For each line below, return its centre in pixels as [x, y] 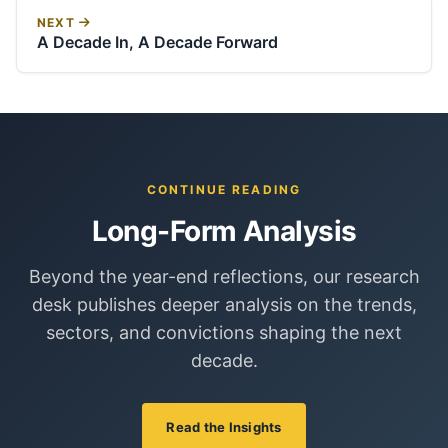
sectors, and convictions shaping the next [224, 332]
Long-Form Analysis [224, 231]
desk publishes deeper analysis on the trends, [224, 304]
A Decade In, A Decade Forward [157, 42]
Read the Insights [224, 427]
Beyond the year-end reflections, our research [224, 276]
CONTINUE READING [224, 189]
